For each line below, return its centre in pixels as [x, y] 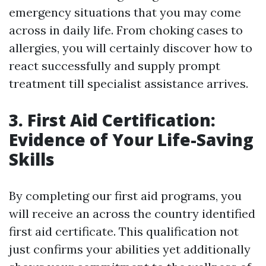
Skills [32, 159]
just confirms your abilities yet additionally [130, 249]
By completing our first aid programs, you [125, 196]
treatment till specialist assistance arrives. [129, 84]
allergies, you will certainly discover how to [131, 48]
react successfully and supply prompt [115, 66]
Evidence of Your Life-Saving [131, 140]
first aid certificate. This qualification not [124, 232]
